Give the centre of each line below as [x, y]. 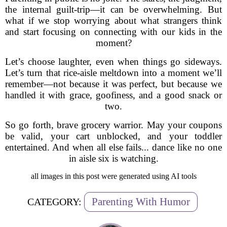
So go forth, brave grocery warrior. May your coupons [113, 125]
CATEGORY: [54, 202]
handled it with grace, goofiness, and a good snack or [113, 95]
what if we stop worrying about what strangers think [113, 21]
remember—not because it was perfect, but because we [113, 84]
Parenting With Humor [141, 202]
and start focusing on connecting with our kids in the [113, 32]
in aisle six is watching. [113, 158]
